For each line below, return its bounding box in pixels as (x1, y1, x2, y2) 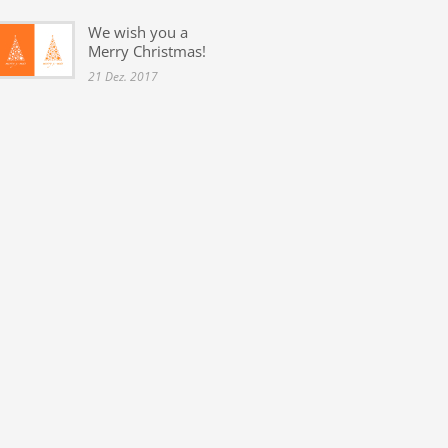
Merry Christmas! (88, 40, 206, 61)
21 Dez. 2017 (88, 67, 158, 85)
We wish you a (88, 21, 188, 42)
